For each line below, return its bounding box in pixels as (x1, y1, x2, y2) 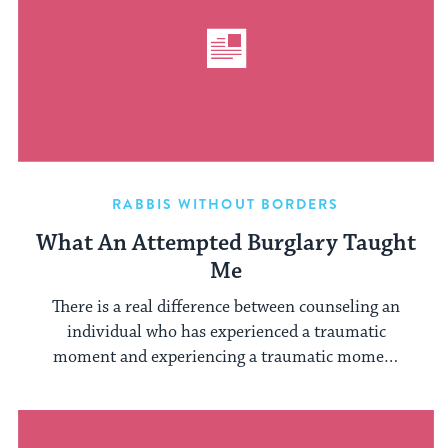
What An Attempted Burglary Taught (36, 228, 416, 258)
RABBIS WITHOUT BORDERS (112, 193, 340, 214)
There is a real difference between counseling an (52, 296, 400, 319)
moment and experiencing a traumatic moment (52, 346, 400, 369)
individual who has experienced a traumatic (66, 321, 386, 344)
